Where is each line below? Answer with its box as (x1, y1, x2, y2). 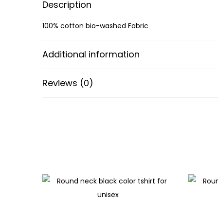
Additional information (42, 48, 140, 60)
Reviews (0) (42, 76, 93, 89)
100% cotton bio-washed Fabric (42, 20, 148, 31)
